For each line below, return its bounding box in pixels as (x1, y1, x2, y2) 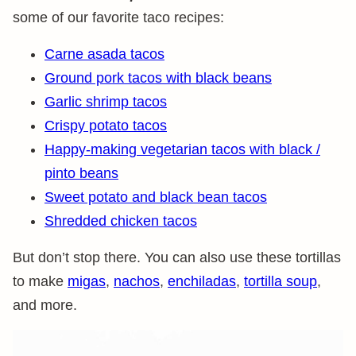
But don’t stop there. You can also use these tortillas (13, 250, 341, 265)
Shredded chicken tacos (44, 213, 197, 229)
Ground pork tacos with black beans (44, 70, 272, 86)
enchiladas (168, 273, 236, 289)
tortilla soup (244, 273, 317, 289)
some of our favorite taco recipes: (13, 10, 224, 25)
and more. (13, 297, 77, 313)
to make (13, 273, 68, 289)
